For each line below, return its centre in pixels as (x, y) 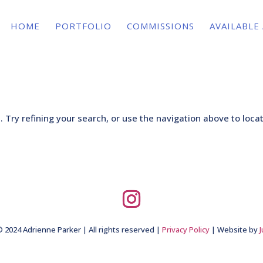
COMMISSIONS (160, 26)
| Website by (234, 229)
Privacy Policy (186, 229)
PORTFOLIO (83, 26)
